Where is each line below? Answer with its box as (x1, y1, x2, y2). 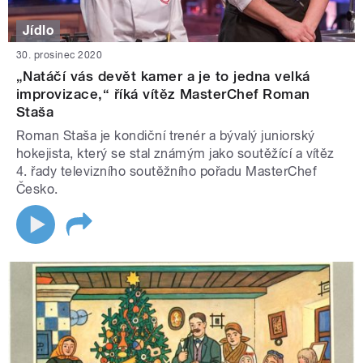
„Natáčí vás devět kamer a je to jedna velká (16, 67, 310, 84)
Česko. (16, 181, 62, 197)
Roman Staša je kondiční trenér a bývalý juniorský (16, 127, 315, 143)
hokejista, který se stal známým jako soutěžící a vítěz (16, 145, 335, 161)
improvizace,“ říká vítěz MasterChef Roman (16, 85, 310, 102)
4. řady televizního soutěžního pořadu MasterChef (16, 163, 318, 179)
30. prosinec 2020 (16, 49, 103, 61)
